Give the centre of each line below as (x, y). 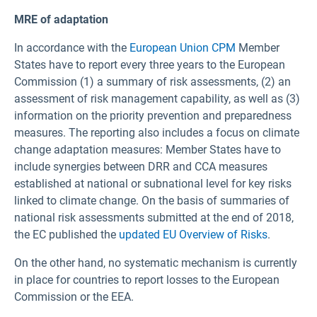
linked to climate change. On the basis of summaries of (152, 201)
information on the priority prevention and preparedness (153, 116)
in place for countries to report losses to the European (147, 280)
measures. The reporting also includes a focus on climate (157, 133)
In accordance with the (72, 48)
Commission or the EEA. (74, 297)
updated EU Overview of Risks (193, 235)
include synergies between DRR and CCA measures (141, 167)
